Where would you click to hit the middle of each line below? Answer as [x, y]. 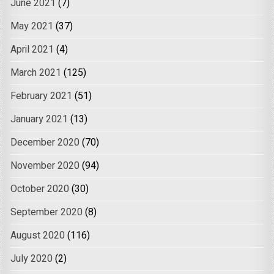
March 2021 [36, 73]
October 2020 [40, 189]
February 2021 [42, 96]
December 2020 [45, 143]
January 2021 [39, 120]
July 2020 [32, 259]
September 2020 [47, 213]
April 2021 [32, 50]
